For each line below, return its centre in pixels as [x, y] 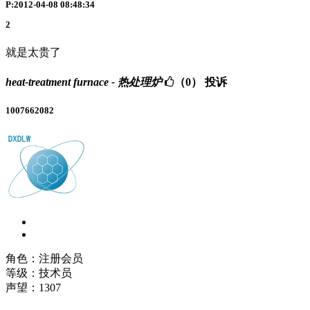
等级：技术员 [39, 273]
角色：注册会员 [44, 258]
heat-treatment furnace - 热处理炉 [84, 82]
